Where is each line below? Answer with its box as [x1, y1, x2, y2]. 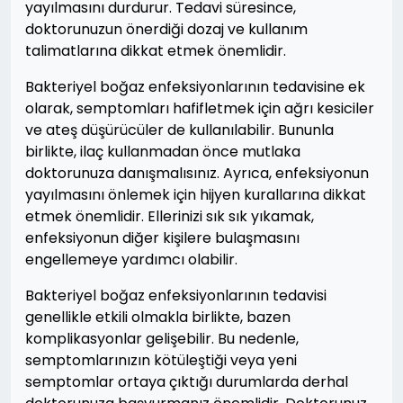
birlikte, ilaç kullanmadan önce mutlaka [25, 141, 300, 162]
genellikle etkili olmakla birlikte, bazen [25, 307, 291, 327]
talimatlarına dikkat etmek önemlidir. [25, 40, 286, 61]
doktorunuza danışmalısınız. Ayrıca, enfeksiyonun [25, 163, 369, 184]
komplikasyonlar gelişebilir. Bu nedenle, [25, 328, 299, 349]
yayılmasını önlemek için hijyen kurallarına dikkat [25, 184, 366, 205]
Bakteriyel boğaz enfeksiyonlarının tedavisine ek [25, 76, 365, 97]
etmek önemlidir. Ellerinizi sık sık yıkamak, [25, 206, 314, 227]
